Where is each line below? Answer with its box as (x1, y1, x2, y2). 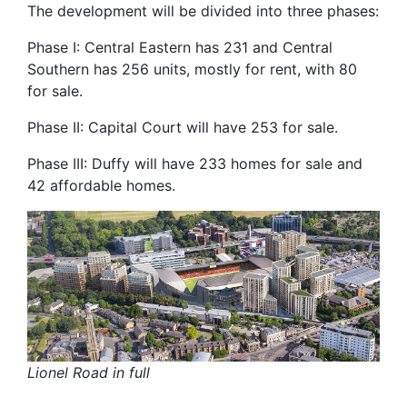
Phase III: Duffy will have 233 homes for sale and (27, 154, 362, 173)
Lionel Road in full (27, 362, 150, 382)
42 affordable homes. (27, 175, 175, 194)
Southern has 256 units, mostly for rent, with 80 (27, 59, 357, 78)
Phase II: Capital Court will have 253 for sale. (27, 117, 338, 136)
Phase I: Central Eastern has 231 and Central (27, 37, 333, 56)
